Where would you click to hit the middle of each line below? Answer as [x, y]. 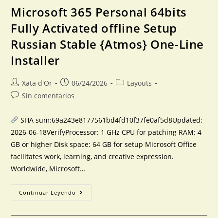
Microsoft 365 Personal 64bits [99, 12]
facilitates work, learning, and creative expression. [92, 156]
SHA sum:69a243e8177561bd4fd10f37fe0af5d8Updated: [111, 120]
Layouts [140, 83]
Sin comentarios [48, 96]
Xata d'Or [37, 83]
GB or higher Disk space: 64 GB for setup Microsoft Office [104, 144]
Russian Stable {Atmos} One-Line [108, 44]
